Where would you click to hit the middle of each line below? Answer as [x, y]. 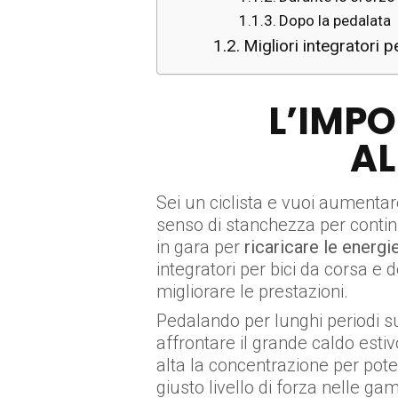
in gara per [200, 247]
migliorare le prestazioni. [252, 291]
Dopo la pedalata [334, 20]
